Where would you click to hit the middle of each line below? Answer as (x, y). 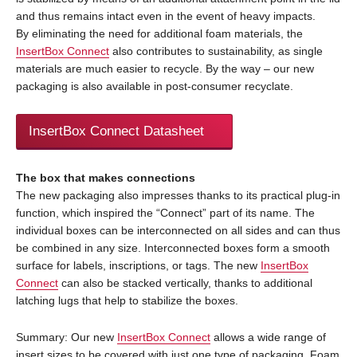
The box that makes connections (106, 178)
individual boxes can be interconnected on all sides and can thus (178, 231)
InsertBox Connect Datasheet (116, 131)
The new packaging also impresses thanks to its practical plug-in (178, 196)
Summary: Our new (67, 337)
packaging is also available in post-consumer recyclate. (155, 86)
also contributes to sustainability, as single (216, 51)
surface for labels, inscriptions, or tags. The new (138, 266)
